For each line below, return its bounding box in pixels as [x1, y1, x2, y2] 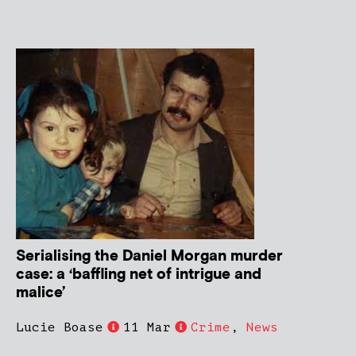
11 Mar [123, 319, 171, 335]
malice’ [16, 282, 65, 303]
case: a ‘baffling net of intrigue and [16, 264, 261, 284]
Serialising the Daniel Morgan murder [16, 246, 283, 266]
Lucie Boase [16, 319, 103, 335]
